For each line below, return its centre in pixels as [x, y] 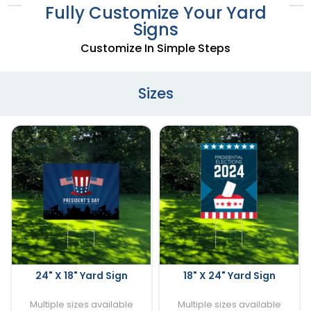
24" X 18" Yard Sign [81, 275]
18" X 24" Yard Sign [229, 275]
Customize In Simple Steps [155, 48]
